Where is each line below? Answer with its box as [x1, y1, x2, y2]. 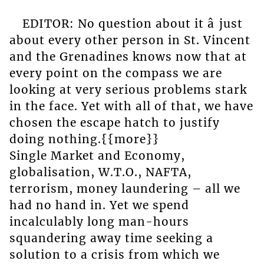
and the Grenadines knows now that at [9, 49, 247, 64]
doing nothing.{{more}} [9, 132, 159, 147]
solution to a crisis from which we [9, 247, 220, 262]
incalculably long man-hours [9, 214, 189, 229]
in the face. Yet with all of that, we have [9, 99, 253, 114]
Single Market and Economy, [9, 148, 185, 163]
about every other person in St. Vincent [9, 33, 250, 48]
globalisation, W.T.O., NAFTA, [9, 165, 192, 180]
